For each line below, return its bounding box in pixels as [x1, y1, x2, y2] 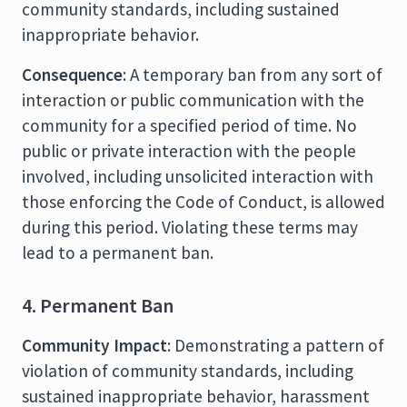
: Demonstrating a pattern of [167, 334, 384, 356]
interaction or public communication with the [22, 89, 364, 111]
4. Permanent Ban [22, 293, 174, 318]
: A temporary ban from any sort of [123, 64, 382, 85]
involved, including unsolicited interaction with [22, 165, 373, 187]
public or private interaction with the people [22, 140, 356, 162]
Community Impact [22, 334, 167, 356]
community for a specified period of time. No [22, 114, 357, 136]
